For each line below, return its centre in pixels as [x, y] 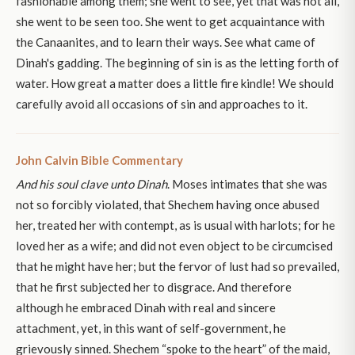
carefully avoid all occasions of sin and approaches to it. [162, 104]
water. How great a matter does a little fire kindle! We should [175, 84]
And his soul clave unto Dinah [92, 184]
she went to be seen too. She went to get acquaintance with [170, 22]
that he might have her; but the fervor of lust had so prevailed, [177, 267]
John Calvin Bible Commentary [99, 160]
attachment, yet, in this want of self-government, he [151, 328]
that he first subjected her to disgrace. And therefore [154, 287]
